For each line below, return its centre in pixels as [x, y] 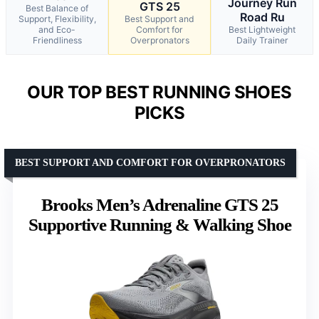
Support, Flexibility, [57, 19]
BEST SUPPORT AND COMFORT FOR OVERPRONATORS [150, 162]
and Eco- [57, 29]
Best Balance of [57, 8]
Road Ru [262, 17]
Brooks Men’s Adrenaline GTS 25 [159, 204]
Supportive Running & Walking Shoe [159, 224]
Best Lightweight [262, 29]
